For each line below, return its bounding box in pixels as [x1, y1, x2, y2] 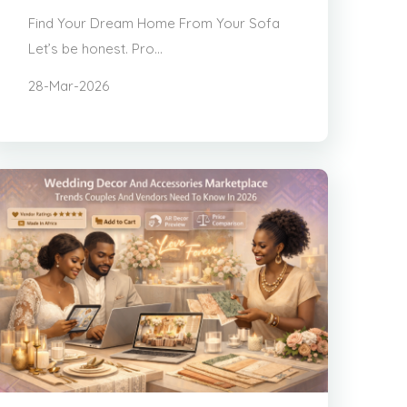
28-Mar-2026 [28, 76, 109, 94]
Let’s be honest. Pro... [28, 39, 163, 57]
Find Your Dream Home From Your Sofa [28, 14, 280, 32]
